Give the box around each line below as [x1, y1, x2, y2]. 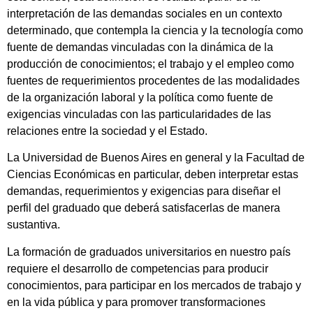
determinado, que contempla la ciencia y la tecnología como [7, 24, 303, 36]
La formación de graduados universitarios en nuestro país [7, 245, 291, 258]
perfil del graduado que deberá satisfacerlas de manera [7, 202, 280, 214]
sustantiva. [7, 219, 60, 231]
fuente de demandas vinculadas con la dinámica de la [7, 41, 273, 53]
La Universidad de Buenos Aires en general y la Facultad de [7, 152, 305, 164]
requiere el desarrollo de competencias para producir [7, 262, 268, 275]
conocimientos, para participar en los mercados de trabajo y [7, 279, 301, 291]
